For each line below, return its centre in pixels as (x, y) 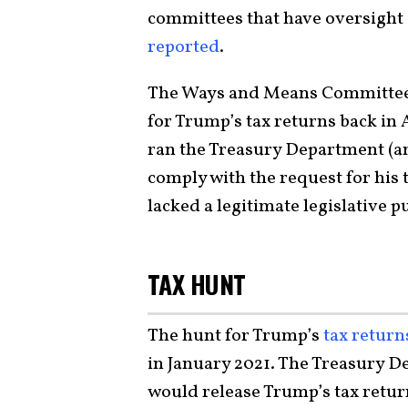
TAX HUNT (197, 283)
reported (184, 47)
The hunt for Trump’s (235, 337)
